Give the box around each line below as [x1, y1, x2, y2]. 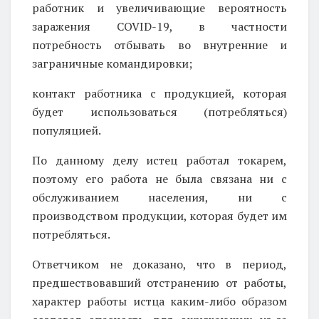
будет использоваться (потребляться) [32, 103, 287, 120]
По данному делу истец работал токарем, [32, 152, 287, 168]
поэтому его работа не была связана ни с [32, 170, 287, 187]
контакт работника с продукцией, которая [32, 85, 287, 101]
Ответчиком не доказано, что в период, [32, 256, 287, 272]
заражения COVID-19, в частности [32, 18, 287, 34]
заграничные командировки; [32, 55, 192, 71]
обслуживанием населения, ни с [32, 189, 287, 205]
